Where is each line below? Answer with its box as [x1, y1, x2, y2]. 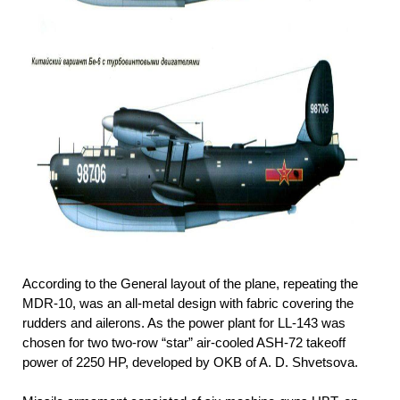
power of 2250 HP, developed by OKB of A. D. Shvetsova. [22, 354, 358, 371]
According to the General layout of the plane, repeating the [22, 276, 358, 292]
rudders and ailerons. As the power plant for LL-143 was [22, 315, 346, 331]
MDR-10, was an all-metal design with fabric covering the [22, 296, 354, 312]
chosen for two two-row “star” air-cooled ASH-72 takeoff [22, 335, 346, 351]
